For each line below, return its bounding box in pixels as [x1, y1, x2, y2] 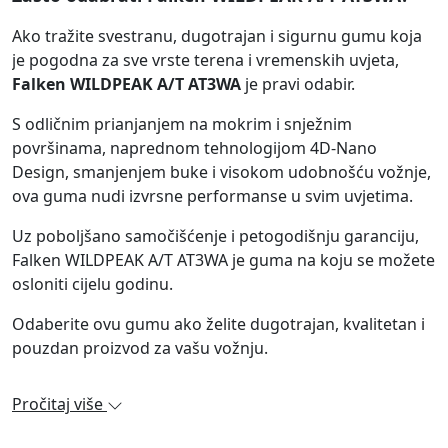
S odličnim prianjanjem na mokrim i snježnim [12, 113, 352, 136]
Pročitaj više [12, 393, 103, 416]
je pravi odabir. [241, 73, 355, 96]
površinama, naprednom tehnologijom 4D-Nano [12, 137, 377, 160]
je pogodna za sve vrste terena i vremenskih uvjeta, [12, 49, 399, 72]
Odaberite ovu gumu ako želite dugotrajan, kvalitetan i [12, 313, 425, 336]
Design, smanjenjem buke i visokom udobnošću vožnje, [12, 161, 431, 184]
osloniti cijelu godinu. [12, 273, 173, 296]
